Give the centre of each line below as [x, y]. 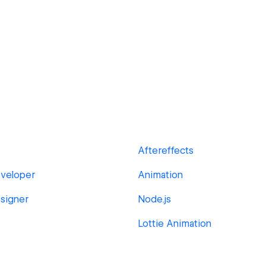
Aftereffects [166, 151]
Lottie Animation [175, 224]
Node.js [154, 199]
